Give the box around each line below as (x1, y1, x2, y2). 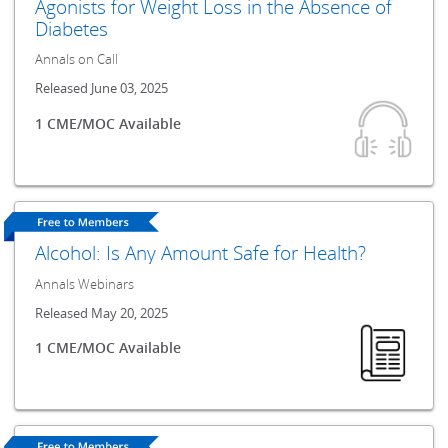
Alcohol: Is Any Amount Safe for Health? (35, 239, 367, 265)
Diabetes (35, 15, 109, 41)
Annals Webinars (35, 275, 135, 293)
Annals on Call (35, 51, 119, 69)
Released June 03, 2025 (35, 80, 169, 98)
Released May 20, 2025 (35, 304, 169, 322)
